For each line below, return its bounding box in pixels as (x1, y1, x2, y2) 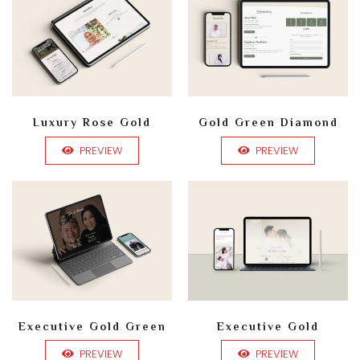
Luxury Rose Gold (33, 116, 151, 129)
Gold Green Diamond (198, 116, 338, 129)
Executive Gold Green (18, 319, 166, 333)
